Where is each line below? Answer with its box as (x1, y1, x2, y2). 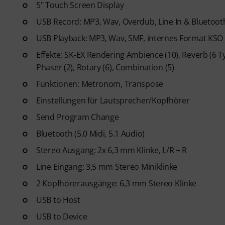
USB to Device (36, 211, 87, 222)
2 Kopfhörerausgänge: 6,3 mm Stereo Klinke (36, 178, 197, 189)
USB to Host (36, 194, 80, 205)
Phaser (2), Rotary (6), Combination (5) (36, 62, 174, 73)
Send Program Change (36, 111, 119, 123)
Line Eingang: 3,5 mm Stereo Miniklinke (36, 161, 177, 172)
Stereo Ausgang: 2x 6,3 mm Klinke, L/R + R (36, 145, 187, 156)
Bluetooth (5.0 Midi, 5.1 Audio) (36, 128, 145, 139)
